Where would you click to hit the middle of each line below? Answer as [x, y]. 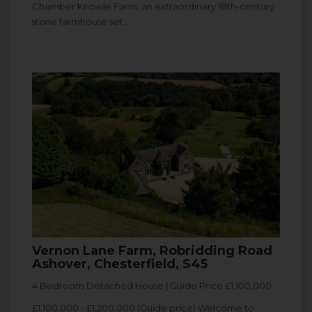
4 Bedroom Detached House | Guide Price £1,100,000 [152, 286]
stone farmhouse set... [80, 22]
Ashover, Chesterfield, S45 [120, 264]
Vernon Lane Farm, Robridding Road [152, 251]
